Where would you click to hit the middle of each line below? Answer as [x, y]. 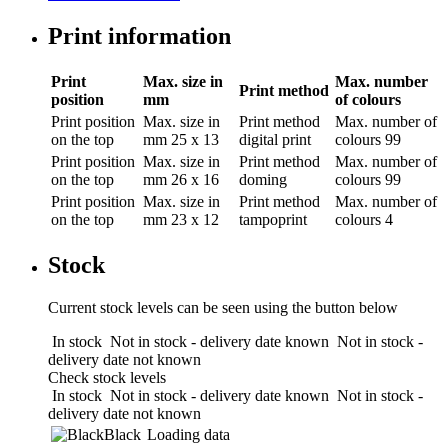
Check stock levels [107, 377]
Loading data [188, 434]
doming [263, 179]
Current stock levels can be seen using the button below [223, 307]
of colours [368, 99]
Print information [139, 35]
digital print [275, 139]
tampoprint [273, 219]
